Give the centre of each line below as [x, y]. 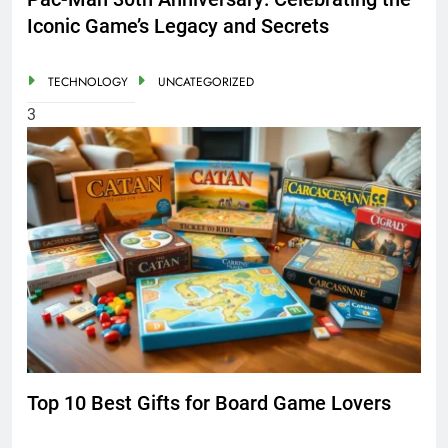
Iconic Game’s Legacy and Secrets [178, 25]
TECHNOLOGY [88, 82]
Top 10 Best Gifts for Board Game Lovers [209, 402]
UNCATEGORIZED [206, 82]
